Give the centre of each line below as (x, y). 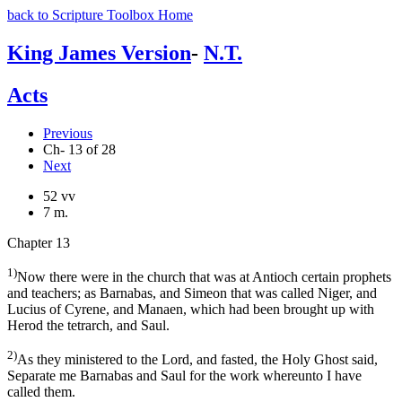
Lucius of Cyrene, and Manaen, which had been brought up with (191, 310)
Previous (68, 133)
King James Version (99, 52)
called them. (41, 392)
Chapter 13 (39, 242)
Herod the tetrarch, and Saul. (88, 326)
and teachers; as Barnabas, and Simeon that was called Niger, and (192, 293)
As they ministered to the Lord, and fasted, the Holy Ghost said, (197, 360)
